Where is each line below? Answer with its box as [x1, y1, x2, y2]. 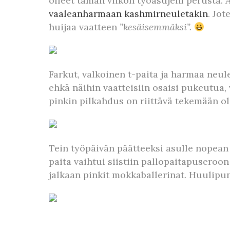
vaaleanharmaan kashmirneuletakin [49, 8, 208, 20]
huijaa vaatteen [49, 21, 120, 33]
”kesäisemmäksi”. [120, 21, 194, 33]
